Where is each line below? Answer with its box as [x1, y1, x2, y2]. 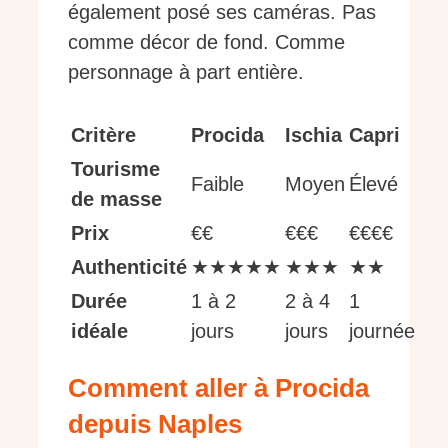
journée [349, 319, 415, 342]
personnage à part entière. [68, 60, 304, 83]
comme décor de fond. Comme [68, 30, 345, 53]
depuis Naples [68, 409, 242, 440]
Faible [191, 172, 244, 195]
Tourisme [71, 157, 160, 180]
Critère [71, 123, 136, 146]
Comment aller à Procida [68, 373, 369, 404]
